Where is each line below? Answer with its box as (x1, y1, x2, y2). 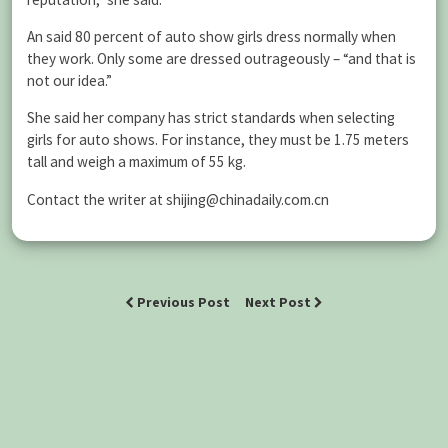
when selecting (296, 108, 395, 128)
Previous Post (134, 293, 233, 311)
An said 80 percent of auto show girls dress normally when (27, 27, 396, 47)
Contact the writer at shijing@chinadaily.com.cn (27, 189, 329, 209)
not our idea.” (27, 71, 112, 91)
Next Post (245, 293, 314, 311)
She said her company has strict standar (27, 108, 281, 128)
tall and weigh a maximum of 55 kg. (27, 152, 246, 172)
